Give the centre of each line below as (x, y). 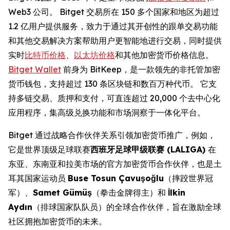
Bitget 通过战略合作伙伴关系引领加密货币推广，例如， (112, 135)
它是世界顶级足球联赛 (49, 149)
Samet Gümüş (62, 192)
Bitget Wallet (35, 69)
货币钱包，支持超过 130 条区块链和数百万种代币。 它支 (112, 83)
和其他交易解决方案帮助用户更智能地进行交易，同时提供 (115, 40)
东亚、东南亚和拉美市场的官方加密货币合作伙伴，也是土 (115, 164)
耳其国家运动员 (38, 178)
